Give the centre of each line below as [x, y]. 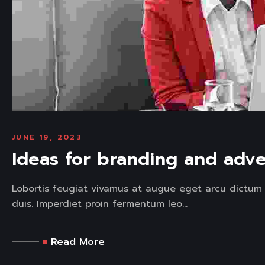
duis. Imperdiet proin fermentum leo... [100, 204]
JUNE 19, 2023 [47, 137]
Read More [78, 242]
